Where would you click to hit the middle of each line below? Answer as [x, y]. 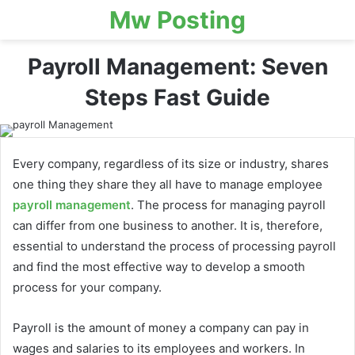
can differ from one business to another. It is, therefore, [168, 225]
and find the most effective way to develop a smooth [159, 267]
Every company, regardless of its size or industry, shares [171, 164]
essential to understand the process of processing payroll [174, 246]
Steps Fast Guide [177, 97]
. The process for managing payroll [228, 205]
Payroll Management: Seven [177, 67]
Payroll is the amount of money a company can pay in [161, 328]
